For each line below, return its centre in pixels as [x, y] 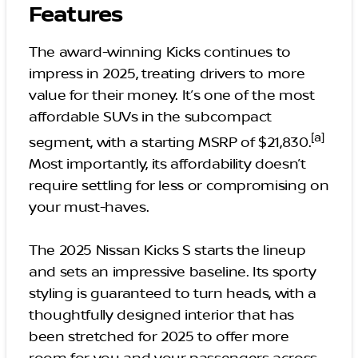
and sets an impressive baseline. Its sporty [173, 272]
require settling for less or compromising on [179, 186]
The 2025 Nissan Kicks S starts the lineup [167, 251]
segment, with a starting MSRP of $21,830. [170, 143]
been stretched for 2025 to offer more [159, 337]
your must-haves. [91, 207]
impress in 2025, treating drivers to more [167, 74]
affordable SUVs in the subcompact [151, 117]
